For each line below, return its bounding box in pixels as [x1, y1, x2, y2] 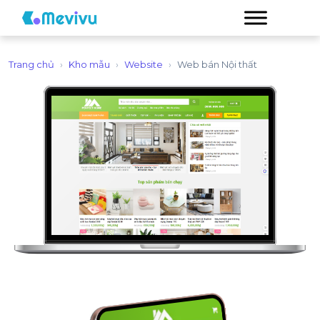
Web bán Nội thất [177, 59, 257, 70]
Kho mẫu [69, 59, 110, 70]
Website [124, 59, 163, 70]
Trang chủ [9, 59, 54, 70]
